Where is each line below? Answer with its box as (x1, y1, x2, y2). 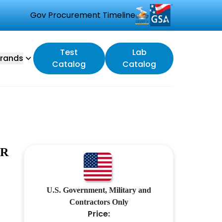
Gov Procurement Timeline (30, 9, 135, 21)
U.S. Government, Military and (46, 186, 151, 194)
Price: (87, 208, 110, 220)
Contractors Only (69, 198, 128, 206)
